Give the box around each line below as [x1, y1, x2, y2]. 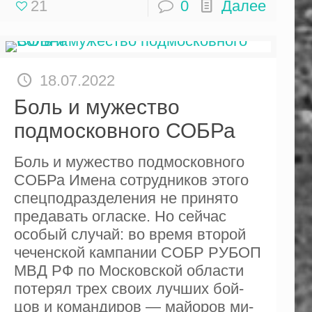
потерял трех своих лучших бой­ [13, 279, 244, 297]
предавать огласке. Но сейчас [13, 207, 226, 225]
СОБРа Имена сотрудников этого [13, 171, 249, 189]
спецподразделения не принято [13, 189, 238, 207]
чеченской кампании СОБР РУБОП [13, 243, 261, 261]
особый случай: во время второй [13, 225, 246, 243]
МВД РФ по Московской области [13, 261, 244, 279]
